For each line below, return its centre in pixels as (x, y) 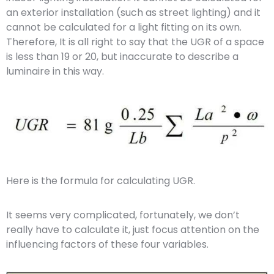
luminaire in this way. (55, 71)
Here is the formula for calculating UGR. (101, 180)
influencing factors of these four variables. (107, 244)
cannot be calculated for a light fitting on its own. (124, 27)
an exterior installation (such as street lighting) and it (133, 12)
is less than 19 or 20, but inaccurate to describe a (122, 56)
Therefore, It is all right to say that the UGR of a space (135, 42)
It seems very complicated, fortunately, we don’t (123, 215)
